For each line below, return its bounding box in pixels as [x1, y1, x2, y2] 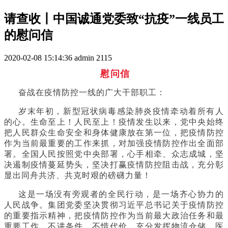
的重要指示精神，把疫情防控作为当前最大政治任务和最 [4, 211, 224, 220]
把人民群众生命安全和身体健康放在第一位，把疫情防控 [4, 128, 224, 137]
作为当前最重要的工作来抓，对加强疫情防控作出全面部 [4, 138, 224, 148]
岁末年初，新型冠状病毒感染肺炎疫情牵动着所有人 [18, 106, 224, 116]
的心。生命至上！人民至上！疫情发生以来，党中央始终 [4, 117, 224, 126]
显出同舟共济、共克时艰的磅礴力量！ [4, 170, 151, 180]
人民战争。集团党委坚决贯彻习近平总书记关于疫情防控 [4, 200, 224, 209]
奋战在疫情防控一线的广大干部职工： [18, 88, 165, 97]
